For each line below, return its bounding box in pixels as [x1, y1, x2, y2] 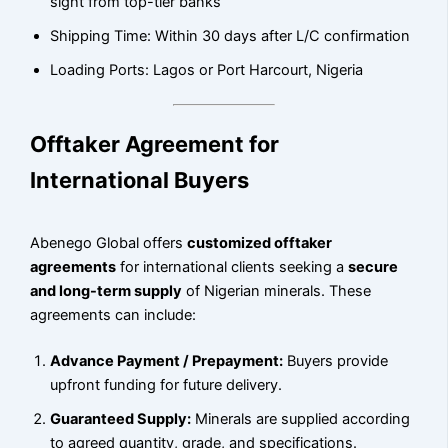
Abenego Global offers [30, 233, 188, 252]
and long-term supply [30, 281, 183, 300]
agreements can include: [30, 305, 197, 324]
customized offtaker [187, 233, 333, 252]
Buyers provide [283, 351, 389, 370]
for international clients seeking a [116, 257, 349, 276]
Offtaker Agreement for [30, 130, 280, 157]
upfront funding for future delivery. [50, 375, 283, 394]
